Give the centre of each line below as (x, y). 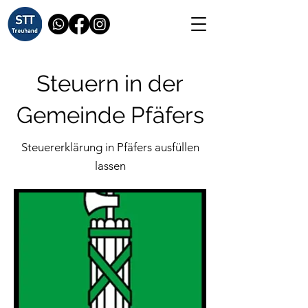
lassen (110, 166)
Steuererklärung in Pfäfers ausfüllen (110, 147)
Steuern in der (110, 84)
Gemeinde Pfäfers (110, 115)
